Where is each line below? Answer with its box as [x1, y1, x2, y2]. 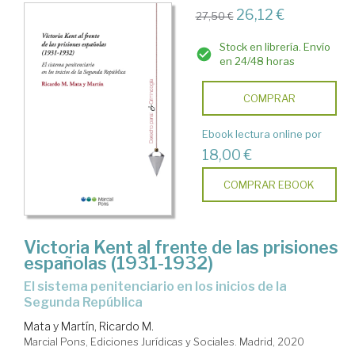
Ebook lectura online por [201, 127, 322, 140]
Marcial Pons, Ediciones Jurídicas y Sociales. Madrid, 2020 [24, 335, 304, 349]
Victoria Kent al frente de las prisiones [24, 237, 338, 258]
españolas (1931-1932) [24, 253, 213, 274]
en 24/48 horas [219, 54, 295, 67]
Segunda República [24, 295, 143, 311]
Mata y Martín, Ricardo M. [24, 319, 154, 334]
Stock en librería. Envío [219, 40, 330, 53]
